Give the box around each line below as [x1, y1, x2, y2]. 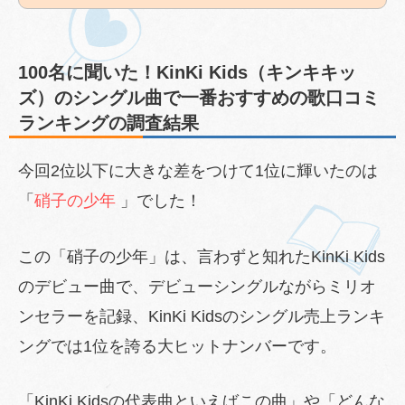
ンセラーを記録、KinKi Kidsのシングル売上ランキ [18, 306, 385, 325]
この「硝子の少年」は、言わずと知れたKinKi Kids [18, 247, 385, 266]
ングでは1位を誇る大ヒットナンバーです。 [18, 336, 336, 355]
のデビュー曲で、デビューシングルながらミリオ [18, 277, 376, 296]
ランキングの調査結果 [18, 112, 199, 133]
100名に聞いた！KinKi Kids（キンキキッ [18, 61, 356, 82]
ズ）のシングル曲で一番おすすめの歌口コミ [18, 87, 380, 108]
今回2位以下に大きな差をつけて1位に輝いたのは [18, 161, 378, 180]
